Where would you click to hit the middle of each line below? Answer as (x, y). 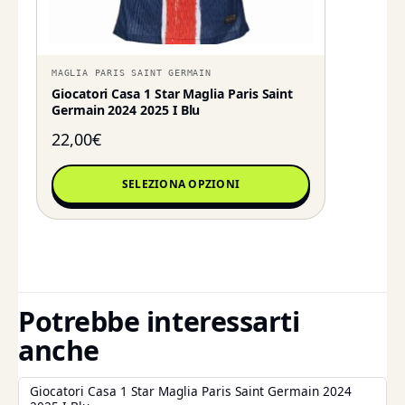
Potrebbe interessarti (159, 322)
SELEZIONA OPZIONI (181, 184)
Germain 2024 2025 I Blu (126, 110)
